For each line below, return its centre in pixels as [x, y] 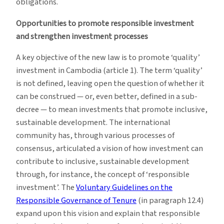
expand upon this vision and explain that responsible [108, 213]
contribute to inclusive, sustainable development [103, 161]
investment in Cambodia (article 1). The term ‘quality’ [109, 70]
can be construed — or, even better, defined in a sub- [107, 96]
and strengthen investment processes [82, 36]
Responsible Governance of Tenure [76, 200]
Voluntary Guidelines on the [124, 187]
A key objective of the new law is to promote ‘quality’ [108, 57]
